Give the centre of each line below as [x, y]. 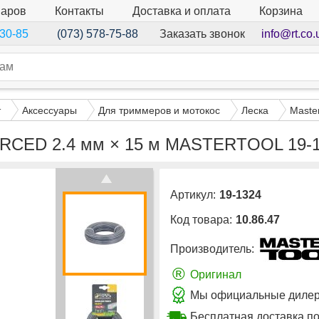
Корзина [281, 11]
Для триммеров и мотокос [159, 110]
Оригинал [216, 274]
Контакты [79, 11]
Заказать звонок [202, 33]
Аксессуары [49, 110]
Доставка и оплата [182, 11]
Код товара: [201, 220]
